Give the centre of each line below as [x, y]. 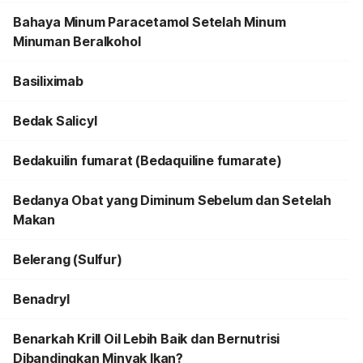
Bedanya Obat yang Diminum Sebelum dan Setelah [172, 200]
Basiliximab [48, 81]
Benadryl [41, 299]
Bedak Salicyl [55, 121]
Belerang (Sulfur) [68, 259]
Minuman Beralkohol [77, 41]
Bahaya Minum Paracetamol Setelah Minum [149, 22]
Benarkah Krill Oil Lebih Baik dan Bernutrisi [147, 339]
